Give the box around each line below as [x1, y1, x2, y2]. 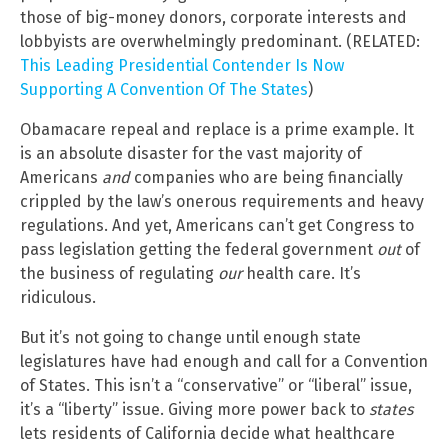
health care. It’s [242, 264, 361, 284]
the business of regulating [20, 264, 218, 284]
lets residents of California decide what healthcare [20, 424, 395, 444]
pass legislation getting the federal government [20, 240, 377, 260]
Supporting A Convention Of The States [20, 80, 308, 100]
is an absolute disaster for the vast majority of [20, 144, 362, 164]
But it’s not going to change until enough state [20, 328, 361, 348]
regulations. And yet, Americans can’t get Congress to [20, 216, 414, 236]
